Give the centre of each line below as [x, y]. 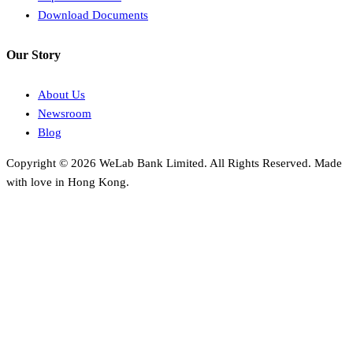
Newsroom [65, 114]
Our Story [33, 54]
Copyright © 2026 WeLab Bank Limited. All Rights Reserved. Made [174, 163]
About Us [61, 95]
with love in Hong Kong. [68, 182]
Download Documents [93, 15]
